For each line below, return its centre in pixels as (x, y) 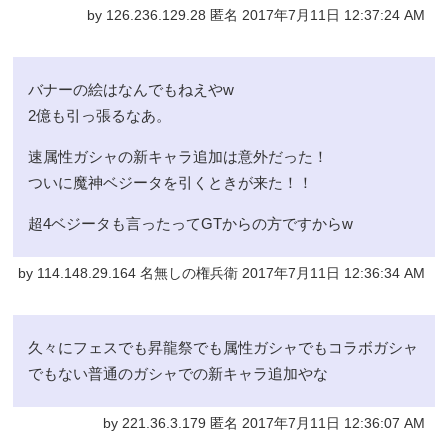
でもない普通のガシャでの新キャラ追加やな (178, 373)
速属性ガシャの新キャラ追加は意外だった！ (178, 156)
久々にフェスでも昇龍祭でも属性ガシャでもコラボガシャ (223, 347)
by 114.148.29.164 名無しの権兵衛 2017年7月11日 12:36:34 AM (221, 273)
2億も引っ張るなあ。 (100, 115)
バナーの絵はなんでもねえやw (131, 89)
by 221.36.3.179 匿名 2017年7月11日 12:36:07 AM (263, 423)
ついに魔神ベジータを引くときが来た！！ (171, 182)
